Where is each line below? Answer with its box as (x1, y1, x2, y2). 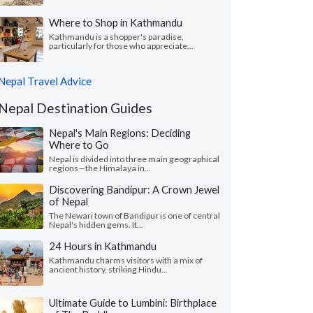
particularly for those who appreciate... (49, 41, 194, 51)
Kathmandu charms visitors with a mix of (49, 255, 203, 265)
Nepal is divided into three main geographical (49, 154, 219, 164)
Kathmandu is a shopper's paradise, (49, 31, 184, 42)
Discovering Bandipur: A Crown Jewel (49, 183, 219, 196)
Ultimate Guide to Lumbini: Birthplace (49, 296, 217, 309)
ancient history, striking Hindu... (49, 264, 168, 275)
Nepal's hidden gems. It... (49, 219, 143, 230)
